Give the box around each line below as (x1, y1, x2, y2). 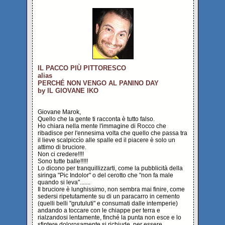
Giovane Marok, (38, 108, 81, 116)
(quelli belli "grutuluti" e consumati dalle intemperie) (38, 200, 178, 207)
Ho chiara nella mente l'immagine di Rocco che (38, 123, 166, 130)
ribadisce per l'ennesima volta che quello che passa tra (38, 130, 187, 137)
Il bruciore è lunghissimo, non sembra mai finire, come (38, 186, 185, 193)
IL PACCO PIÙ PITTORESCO (38, 64, 126, 72)
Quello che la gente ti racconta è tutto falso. (38, 116, 155, 123)
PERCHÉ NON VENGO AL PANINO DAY (38, 79, 159, 87)
